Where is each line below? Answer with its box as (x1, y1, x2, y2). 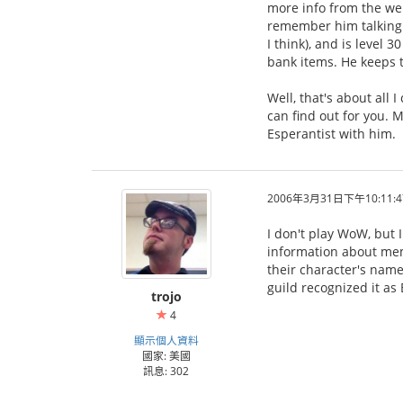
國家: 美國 (141, 348, 191, 363)
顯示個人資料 (133, 333, 199, 347)
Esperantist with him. (267, 125, 396, 142)
